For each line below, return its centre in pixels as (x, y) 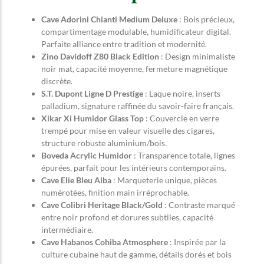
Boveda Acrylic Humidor (87, 155)
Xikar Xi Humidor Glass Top (93, 118)
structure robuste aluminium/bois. (104, 143)
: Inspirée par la (197, 242)
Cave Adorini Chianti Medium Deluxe (109, 19)
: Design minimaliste (197, 56)
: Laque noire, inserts (182, 93)
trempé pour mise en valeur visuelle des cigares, (128, 130)
